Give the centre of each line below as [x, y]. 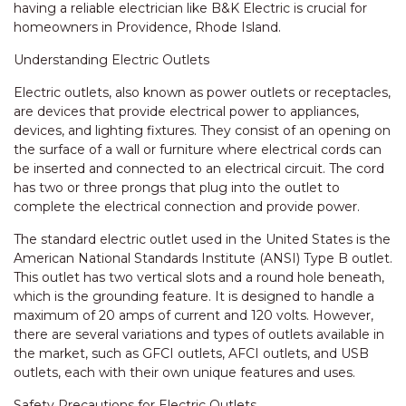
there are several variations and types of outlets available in [199, 334]
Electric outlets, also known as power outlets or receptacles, [202, 92]
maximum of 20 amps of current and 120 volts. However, [193, 315]
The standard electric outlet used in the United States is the [202, 239]
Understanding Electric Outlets [111, 60]
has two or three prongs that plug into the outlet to [177, 188]
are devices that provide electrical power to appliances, [186, 111]
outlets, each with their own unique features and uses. [184, 372]
